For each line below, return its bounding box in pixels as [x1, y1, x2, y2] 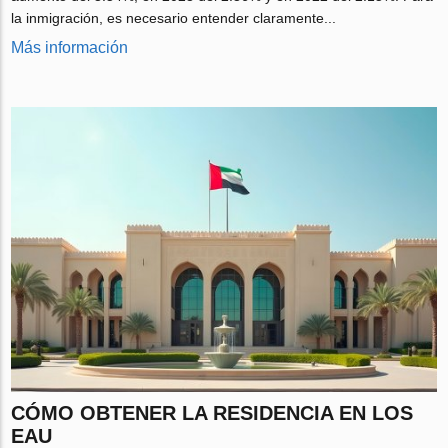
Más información [11, 39, 129, 57]
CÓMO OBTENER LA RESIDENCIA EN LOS [11, 402, 414, 425]
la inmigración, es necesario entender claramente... [11, 10, 337, 27]
